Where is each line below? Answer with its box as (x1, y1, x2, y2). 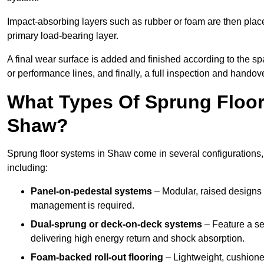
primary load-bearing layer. (7, 31, 118, 41)
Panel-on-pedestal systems (31, 186, 152, 197)
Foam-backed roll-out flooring (31, 252, 163, 263)
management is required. (31, 200, 134, 211)
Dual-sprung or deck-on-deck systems (31, 219, 202, 230)
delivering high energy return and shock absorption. (31, 233, 245, 244)
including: (7, 163, 48, 173)
